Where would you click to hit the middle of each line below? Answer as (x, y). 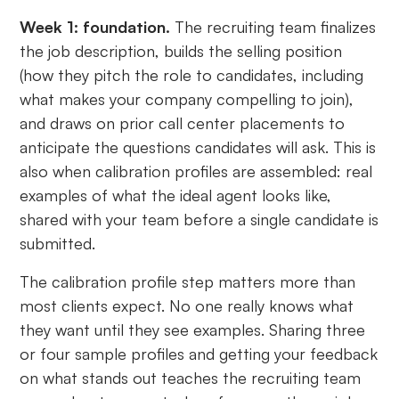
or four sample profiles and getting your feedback (199, 354)
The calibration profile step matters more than (188, 282)
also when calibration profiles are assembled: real (196, 171)
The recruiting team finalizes (273, 27)
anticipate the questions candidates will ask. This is (198, 147)
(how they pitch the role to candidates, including (192, 75)
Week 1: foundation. (95, 27)
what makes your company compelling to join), (187, 99)
